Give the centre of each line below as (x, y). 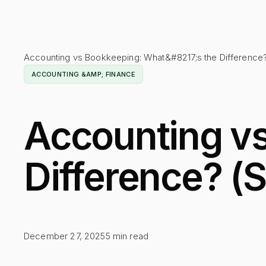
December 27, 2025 (65, 236)
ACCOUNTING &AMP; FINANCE (83, 74)
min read (129, 236)
